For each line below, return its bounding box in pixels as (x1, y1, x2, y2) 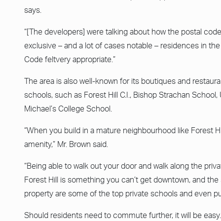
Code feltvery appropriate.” (24, 55, 115, 64)
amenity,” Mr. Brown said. (24, 140, 108, 148)
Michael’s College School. (24, 105, 112, 113)
